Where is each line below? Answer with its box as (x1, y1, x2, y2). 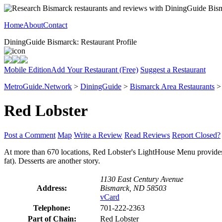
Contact (43, 21, 67, 29)
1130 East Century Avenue (100, 174, 183, 183)
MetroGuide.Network (4, 82, 72, 91)
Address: (37, 183, 67, 192)
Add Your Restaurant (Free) (51, 65, 138, 74)
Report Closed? (172, 130, 221, 139)
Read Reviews (124, 130, 170, 139)
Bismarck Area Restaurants (130, 82, 215, 91)
